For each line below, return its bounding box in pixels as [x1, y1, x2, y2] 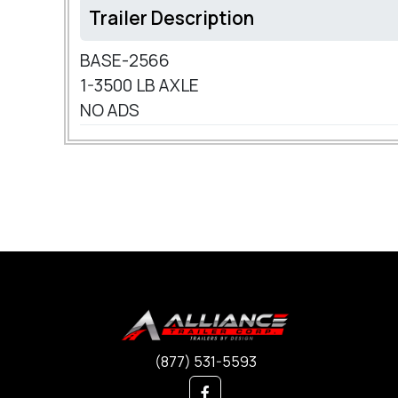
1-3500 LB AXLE [80, 74, 203, 98]
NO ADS [80, 99, 143, 123]
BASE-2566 [80, 49, 170, 73]
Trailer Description [89, 5, 254, 31]
